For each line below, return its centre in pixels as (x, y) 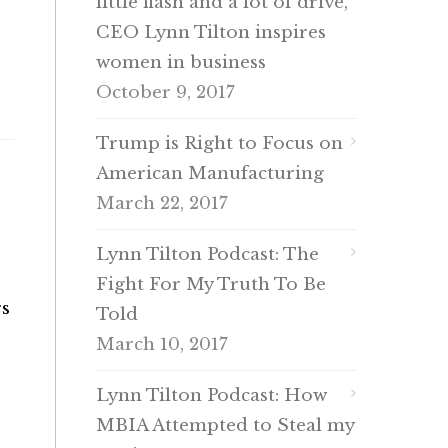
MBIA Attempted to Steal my (225, 425)
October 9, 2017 (165, 92)
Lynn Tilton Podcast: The (207, 254)
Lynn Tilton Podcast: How (211, 395)
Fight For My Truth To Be (211, 284)
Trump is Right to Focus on (219, 143)
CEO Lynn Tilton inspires (211, 32)
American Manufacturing (210, 173)
